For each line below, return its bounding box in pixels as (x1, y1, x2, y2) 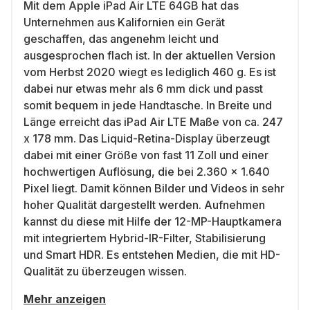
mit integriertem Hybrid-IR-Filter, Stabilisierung (24, 231, 266, 245)
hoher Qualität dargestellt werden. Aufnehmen (24, 198, 265, 212)
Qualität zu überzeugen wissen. (24, 264, 187, 278)
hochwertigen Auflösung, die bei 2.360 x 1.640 (24, 165, 270, 179)
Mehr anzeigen (24, 292, 106, 306)
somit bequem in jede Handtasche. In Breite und (24, 98, 272, 112)
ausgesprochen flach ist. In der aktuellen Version (24, 48, 275, 62)
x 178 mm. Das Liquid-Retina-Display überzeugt (24, 131, 270, 145)
